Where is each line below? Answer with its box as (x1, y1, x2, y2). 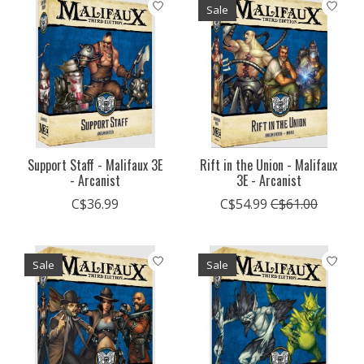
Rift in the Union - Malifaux (200, 155, 338, 175)
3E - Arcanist (236, 171, 301, 191)
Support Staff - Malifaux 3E (27, 155, 162, 175)
